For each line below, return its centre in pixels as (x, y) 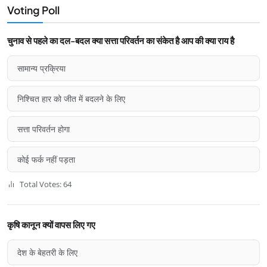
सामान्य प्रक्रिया (41, 69)
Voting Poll (33, 10)
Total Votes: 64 (45, 184)
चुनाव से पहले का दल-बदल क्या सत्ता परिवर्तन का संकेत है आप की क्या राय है (121, 41)
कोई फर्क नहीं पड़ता (46, 160)
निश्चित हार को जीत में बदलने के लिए (71, 99)
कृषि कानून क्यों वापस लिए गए (51, 225)
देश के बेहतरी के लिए (47, 253)
